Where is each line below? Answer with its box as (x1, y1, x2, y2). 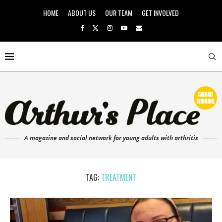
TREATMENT (101, 171, 137, 183)
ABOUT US (68, 7, 96, 18)
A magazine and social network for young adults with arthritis (24, 133, 198, 142)
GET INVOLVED (142, 7, 179, 18)
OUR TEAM (105, 7, 132, 18)
